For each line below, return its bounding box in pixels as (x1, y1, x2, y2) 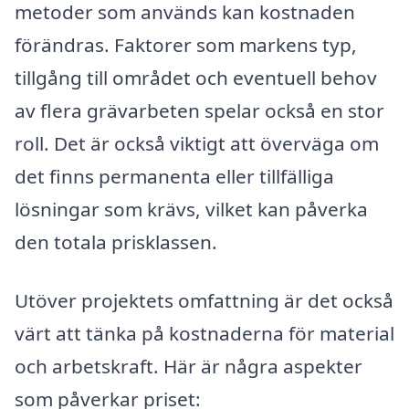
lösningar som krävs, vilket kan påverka (15, 196, 368, 223)
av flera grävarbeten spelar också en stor (15, 98, 384, 124)
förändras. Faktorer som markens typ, (15, 32, 357, 58)
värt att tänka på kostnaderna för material (15, 320, 394, 347)
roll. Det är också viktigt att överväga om (15, 131, 379, 157)
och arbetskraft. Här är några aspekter (15, 353, 362, 380)
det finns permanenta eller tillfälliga (15, 163, 334, 190)
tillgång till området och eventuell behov (15, 65, 377, 91)
